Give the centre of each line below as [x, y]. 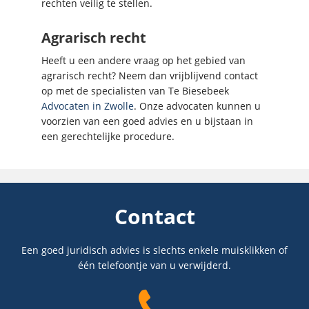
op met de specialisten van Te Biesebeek [135, 90]
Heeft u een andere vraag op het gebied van [143, 60]
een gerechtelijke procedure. [108, 136]
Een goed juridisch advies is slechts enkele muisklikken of [154, 250]
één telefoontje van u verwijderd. [154, 265]
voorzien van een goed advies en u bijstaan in [147, 121]
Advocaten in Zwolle [88, 106]
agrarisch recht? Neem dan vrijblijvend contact [150, 75]
